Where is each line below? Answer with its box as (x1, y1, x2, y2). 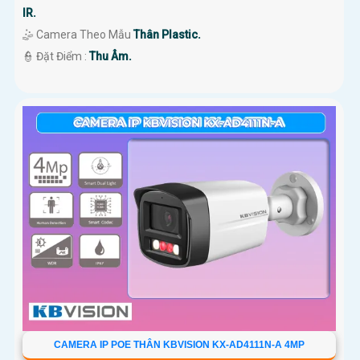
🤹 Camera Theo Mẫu (22, 28, 133, 42)
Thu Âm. (89, 50, 132, 63)
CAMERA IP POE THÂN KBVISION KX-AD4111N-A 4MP (53, 339, 305, 351)
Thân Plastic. (133, 28, 201, 42)
